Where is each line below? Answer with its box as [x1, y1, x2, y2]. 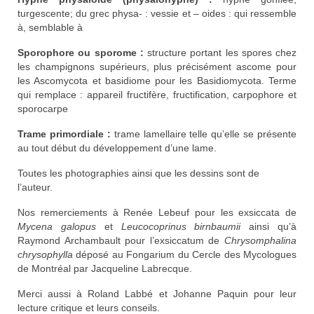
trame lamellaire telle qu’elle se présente [110, 128, 296, 139]
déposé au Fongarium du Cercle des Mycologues [73, 248, 296, 260]
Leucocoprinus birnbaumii [121, 220, 241, 232]
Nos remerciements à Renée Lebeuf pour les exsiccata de [18, 206, 296, 218]
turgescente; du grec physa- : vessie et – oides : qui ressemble [18, 7, 296, 19]
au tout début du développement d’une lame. [18, 142, 217, 153]
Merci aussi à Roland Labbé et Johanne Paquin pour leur [18, 287, 296, 299]
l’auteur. [18, 181, 53, 193]
